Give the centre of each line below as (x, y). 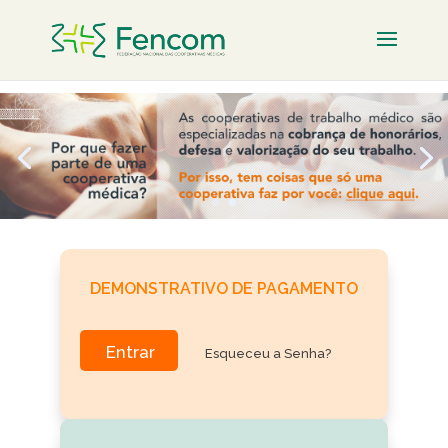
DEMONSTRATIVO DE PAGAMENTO (223, 289)
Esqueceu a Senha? (268, 354)
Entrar (130, 352)
